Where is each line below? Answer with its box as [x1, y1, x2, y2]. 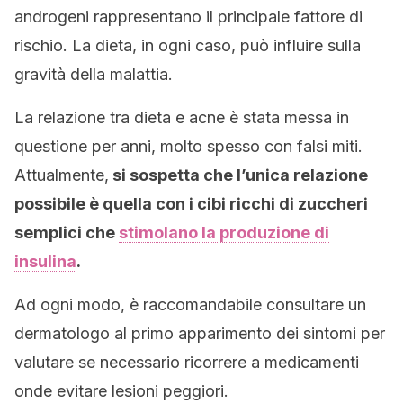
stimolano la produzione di [119, 223, 329, 242]
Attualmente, [14, 166, 109, 184]
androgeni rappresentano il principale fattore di [14, 7, 363, 26]
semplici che [14, 223, 119, 242]
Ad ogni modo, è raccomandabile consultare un [14, 295, 366, 314]
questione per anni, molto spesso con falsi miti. [14, 137, 363, 156]
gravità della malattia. [14, 65, 173, 84]
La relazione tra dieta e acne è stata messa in [14, 108, 349, 127]
